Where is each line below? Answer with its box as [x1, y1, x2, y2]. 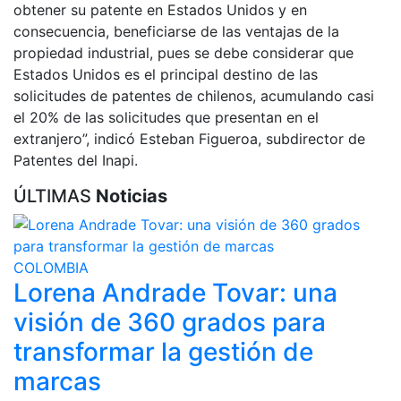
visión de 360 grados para [13, 307, 326, 338]
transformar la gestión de [13, 337, 313, 368]
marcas [13, 366, 101, 397]
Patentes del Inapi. [13, 151, 138, 170]
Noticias [96, 185, 167, 208]
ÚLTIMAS [13, 185, 96, 208]
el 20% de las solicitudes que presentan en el [13, 108, 319, 127]
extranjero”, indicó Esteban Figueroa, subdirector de [13, 130, 365, 149]
